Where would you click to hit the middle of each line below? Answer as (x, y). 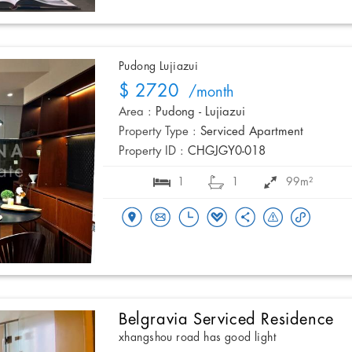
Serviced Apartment (252, 132)
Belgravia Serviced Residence (226, 320)
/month (207, 93)
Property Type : (158, 132)
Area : (135, 113)
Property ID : (151, 152)
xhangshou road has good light (198, 338)
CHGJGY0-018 (227, 152)
